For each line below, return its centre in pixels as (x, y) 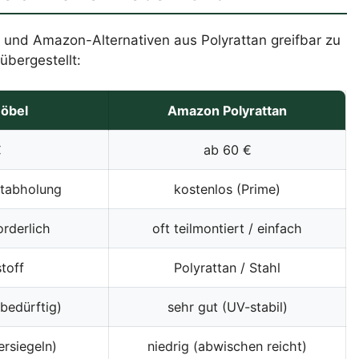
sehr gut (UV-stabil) (227, 307)
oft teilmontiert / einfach (227, 229)
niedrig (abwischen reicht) (227, 347)
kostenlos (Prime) (227, 190)
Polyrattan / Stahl (227, 268)
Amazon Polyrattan (227, 111)
